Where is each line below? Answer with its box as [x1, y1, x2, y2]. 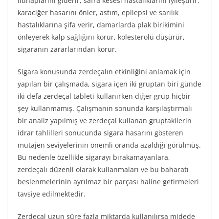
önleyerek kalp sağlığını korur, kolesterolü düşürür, [18, 32, 185, 42]
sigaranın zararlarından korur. [18, 44, 117, 54]
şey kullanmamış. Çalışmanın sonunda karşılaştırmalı [18, 104, 192, 113]
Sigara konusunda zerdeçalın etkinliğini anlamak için [18, 67, 191, 76]
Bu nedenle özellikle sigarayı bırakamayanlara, [18, 153, 170, 162]
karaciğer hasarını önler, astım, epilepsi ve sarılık [18, 8, 178, 17]
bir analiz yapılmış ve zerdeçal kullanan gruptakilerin [18, 116, 192, 125]
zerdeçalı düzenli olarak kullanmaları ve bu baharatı [18, 165, 189, 174]
